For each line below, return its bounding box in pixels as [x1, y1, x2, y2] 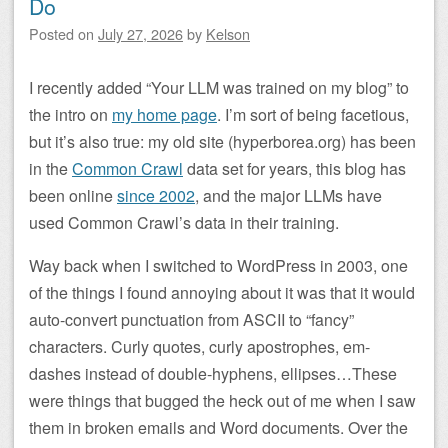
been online [29, 184, 117, 207]
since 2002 [117, 184, 195, 207]
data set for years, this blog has [183, 157, 406, 180]
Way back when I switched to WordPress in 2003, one [29, 254, 408, 277]
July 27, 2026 [98, 23, 183, 44]
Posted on [29, 23, 98, 44]
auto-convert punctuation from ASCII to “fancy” [29, 308, 354, 331]
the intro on [29, 103, 112, 126]
